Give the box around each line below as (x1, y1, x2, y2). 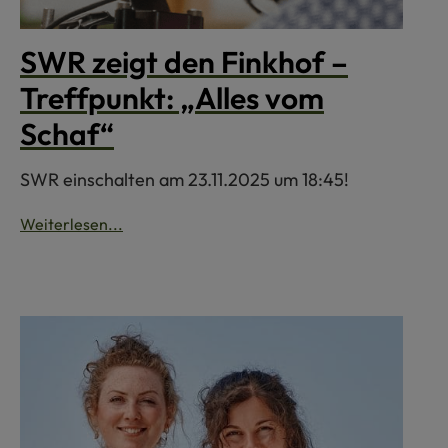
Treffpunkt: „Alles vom (20, 79, 324, 118)
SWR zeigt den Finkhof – (20, 43, 348, 82)
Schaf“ (20, 115, 114, 154)
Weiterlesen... (20, 214, 123, 235)
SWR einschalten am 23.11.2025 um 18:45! (20, 168, 349, 192)
